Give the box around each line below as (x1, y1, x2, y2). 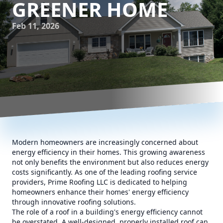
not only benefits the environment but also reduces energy (12, 157, 209, 167)
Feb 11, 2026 (12, 20, 59, 31)
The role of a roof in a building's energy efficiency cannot (12, 207, 203, 217)
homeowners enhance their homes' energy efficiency (12, 187, 189, 197)
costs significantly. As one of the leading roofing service (12, 167, 197, 177)
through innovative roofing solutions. (12, 197, 136, 207)
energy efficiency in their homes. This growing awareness (12, 147, 205, 157)
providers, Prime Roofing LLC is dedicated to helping (12, 177, 187, 187)
